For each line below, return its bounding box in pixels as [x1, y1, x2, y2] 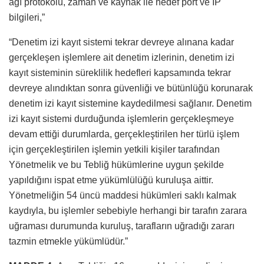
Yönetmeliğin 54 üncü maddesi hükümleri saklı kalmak [9, 190, 236, 201]
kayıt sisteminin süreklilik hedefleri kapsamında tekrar [9, 68, 231, 78]
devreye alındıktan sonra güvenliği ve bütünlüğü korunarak [9, 83, 253, 94]
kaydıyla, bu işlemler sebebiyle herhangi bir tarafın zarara [9, 206, 247, 216]
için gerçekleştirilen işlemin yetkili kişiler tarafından [9, 144, 220, 155]
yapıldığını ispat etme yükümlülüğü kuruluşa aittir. [9, 175, 213, 186]
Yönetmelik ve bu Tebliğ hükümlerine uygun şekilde [9, 160, 224, 170]
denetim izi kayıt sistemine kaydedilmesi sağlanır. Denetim [9, 98, 252, 109]
